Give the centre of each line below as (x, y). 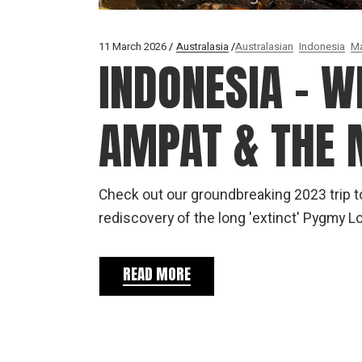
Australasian (264, 46)
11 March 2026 (133, 46)
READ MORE (157, 274)
